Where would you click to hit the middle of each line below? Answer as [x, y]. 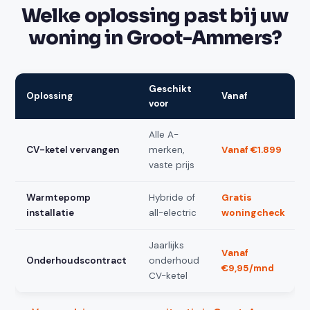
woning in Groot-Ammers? [155, 38]
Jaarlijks [167, 245]
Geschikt [171, 89]
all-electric [173, 212]
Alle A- [164, 134]
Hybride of [172, 197]
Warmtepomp [59, 197]
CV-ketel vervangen [73, 149]
